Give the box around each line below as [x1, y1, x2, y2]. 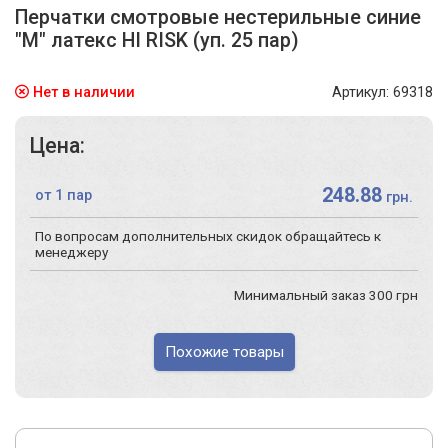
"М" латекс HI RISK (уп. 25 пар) [15, 29, 299, 53]
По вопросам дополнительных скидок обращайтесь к [35, 227, 381, 244]
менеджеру [35, 243, 108, 260]
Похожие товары [164, 342, 284, 361]
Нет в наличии [29, 84, 135, 102]
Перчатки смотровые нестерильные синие [15, 6, 421, 30]
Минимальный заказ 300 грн [234, 286, 418, 303]
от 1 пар [35, 186, 92, 204]
